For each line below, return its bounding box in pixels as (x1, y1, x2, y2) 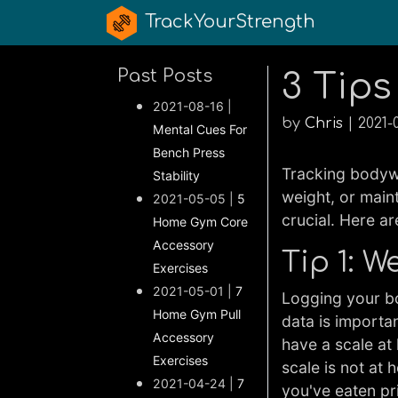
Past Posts (117, 66, 212, 86)
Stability (153, 168, 200, 183)
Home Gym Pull (153, 306, 241, 322)
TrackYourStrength (145, 12, 315, 32)
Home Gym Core (153, 214, 248, 229)
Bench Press (153, 145, 225, 160)
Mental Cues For (153, 122, 247, 137)
